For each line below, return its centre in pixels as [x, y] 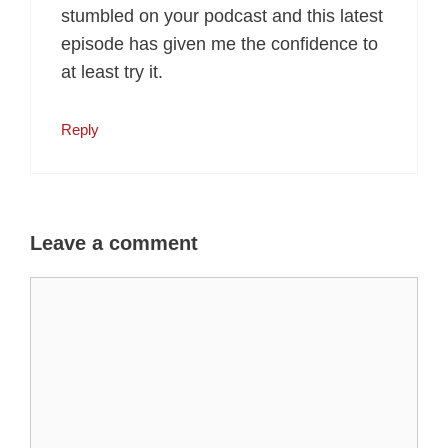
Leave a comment [114, 243]
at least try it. [112, 72]
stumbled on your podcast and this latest [222, 16]
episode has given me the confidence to [219, 44]
